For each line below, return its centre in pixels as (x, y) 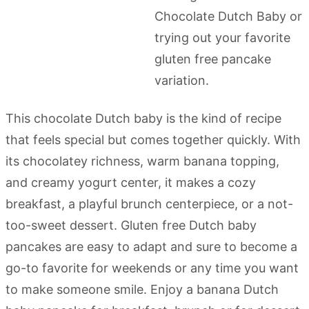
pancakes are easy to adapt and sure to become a (151, 246)
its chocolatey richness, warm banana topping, (142, 161)
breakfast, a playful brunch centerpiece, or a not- (149, 203)
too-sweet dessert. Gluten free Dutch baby (131, 225)
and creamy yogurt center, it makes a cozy (131, 182)
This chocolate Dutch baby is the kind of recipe (143, 118)
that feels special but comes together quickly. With (153, 139)
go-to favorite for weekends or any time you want (152, 268)
